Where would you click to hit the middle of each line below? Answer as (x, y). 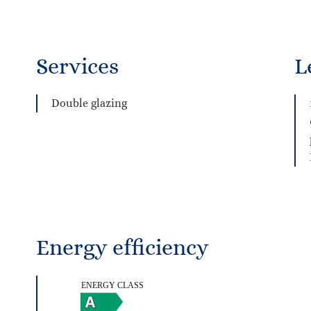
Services (77, 66)
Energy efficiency (123, 247)
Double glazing (89, 103)
